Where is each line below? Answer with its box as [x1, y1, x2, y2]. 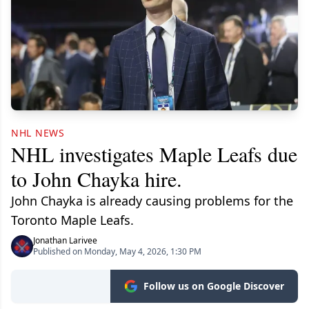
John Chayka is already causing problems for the [11, 192, 293, 210]
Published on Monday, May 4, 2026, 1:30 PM [33, 246, 201, 258]
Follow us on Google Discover [143, 279, 284, 293]
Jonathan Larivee [33, 235, 97, 247]
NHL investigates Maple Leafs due [11, 140, 297, 168]
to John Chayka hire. [11, 165, 182, 193]
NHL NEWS [11, 126, 65, 140]
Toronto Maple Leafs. [11, 212, 134, 229]
